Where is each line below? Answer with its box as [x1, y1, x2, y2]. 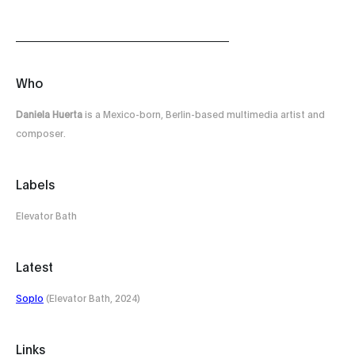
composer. [16, 127, 66, 139]
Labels [16, 175, 55, 193]
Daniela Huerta [16, 108, 85, 120]
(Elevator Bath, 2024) [44, 292, 140, 304]
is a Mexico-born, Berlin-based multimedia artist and [85, 108, 325, 120]
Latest [16, 258, 53, 275]
